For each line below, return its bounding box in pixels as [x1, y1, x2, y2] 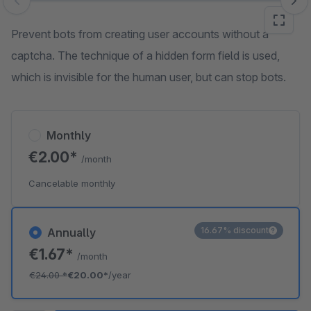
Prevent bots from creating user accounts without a [11, 27, 269, 41]
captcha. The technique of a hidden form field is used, [11, 49, 280, 62]
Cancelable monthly [28, 178, 115, 189]
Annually [47, 226, 96, 239]
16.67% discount [201, 225, 269, 235]
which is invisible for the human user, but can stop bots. [11, 70, 286, 84]
